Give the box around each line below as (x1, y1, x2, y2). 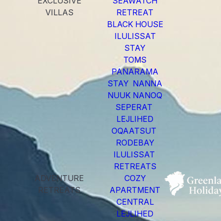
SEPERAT (115, 102, 155, 112)
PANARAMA (111, 66, 159, 76)
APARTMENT (110, 184, 160, 195)
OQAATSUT (111, 125, 159, 136)
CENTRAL (116, 196, 154, 207)
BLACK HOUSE (107, 19, 163, 29)
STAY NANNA (108, 78, 163, 88)
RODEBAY (115, 137, 154, 147)
